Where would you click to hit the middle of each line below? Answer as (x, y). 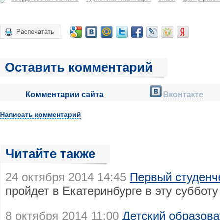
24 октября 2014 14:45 (66, 177)
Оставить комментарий (79, 67)
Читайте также (50, 154)
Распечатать (35, 32)
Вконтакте (183, 95)
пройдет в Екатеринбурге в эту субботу (112, 191)
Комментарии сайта (64, 95)
